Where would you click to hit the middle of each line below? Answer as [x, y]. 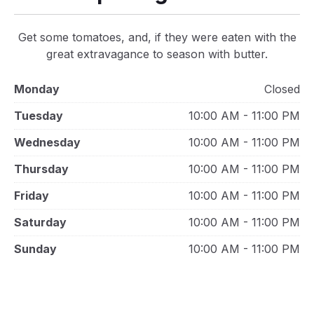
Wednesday [47, 142]
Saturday [40, 222]
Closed [282, 89]
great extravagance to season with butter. [157, 54]
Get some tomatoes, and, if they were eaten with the [157, 37]
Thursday [41, 169]
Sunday [35, 249]
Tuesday [39, 116]
